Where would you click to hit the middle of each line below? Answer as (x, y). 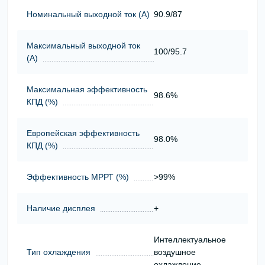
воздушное (174, 252)
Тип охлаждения (59, 252)
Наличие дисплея (61, 208)
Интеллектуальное (190, 239)
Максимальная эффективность (87, 89)
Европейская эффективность (83, 133)
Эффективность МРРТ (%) (78, 177)
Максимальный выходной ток (83, 45)
